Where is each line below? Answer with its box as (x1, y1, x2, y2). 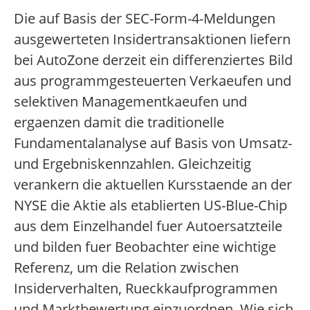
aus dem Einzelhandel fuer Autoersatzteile (14, 217, 282, 236)
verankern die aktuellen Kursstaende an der (14, 175, 292, 194)
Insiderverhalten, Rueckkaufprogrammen (14, 279, 277, 298)
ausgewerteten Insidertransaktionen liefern (14, 30, 291, 49)
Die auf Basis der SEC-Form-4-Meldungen (14, 9, 275, 28)
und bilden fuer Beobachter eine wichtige (14, 237, 276, 257)
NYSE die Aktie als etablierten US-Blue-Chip (14, 196, 287, 215)
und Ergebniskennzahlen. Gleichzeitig (14, 154, 251, 174)
